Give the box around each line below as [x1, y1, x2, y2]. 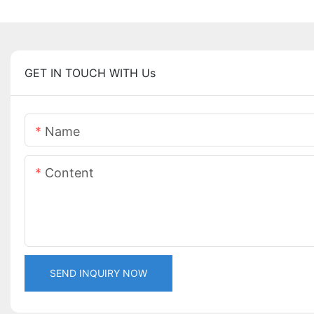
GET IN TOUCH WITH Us [25, 66, 156, 81]
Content [45, 165, 94, 181]
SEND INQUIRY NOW [50, 267, 147, 280]
